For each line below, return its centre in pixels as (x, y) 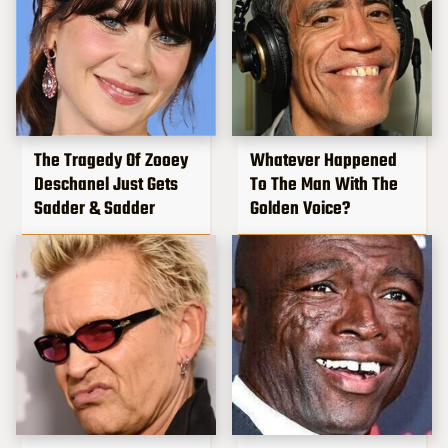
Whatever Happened (323, 161)
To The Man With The (324, 185)
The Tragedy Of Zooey (111, 161)
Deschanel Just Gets (106, 185)
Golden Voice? (300, 209)
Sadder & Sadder (94, 209)
